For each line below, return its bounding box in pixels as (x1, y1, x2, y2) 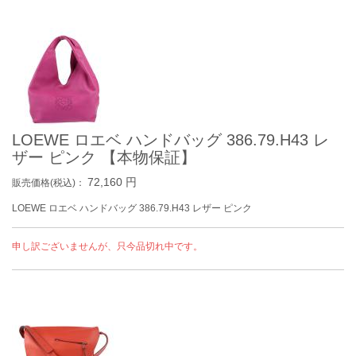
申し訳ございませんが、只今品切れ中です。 (12, 241, 203, 252)
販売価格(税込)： (12, 177, 87, 188)
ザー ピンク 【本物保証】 (12, 149, 196, 166)
